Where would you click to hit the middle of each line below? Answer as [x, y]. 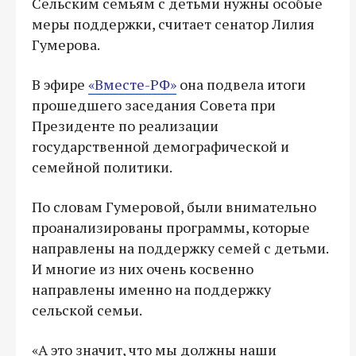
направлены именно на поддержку [151, 289]
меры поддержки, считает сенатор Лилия [173, 23]
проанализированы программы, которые [171, 227]
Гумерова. [66, 44]
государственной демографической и [161, 146]
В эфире [60, 84]
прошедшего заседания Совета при [154, 104]
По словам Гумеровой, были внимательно [174, 206]
